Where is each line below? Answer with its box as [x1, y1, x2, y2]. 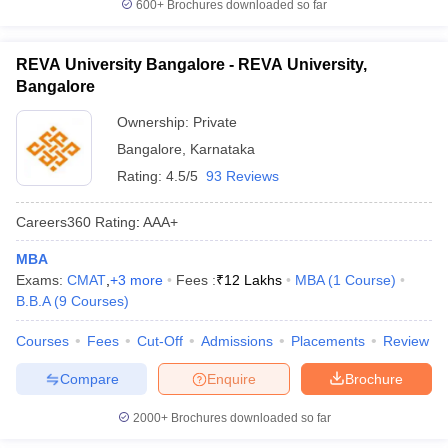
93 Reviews [206, 168, 279, 184]
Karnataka [190, 141, 255, 157]
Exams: [16, 272, 67, 288]
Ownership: [117, 114, 193, 130]
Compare [59, 370, 119, 387]
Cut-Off [137, 333, 183, 349]
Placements [291, 333, 365, 349]
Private [193, 114, 237, 130]
